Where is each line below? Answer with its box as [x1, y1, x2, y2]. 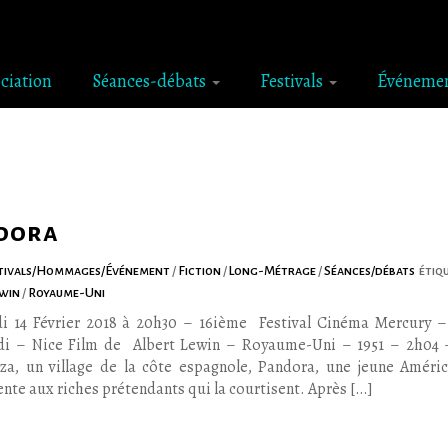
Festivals [260, 69, 327, 93]
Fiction [178, 264, 224, 278]
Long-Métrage [229, 264, 319, 278]
